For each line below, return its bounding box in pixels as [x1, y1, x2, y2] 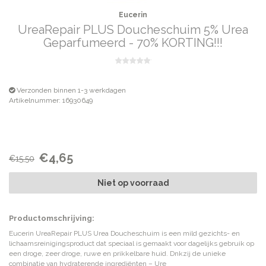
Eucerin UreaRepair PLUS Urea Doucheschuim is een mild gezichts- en [9, 229, 240, 237]
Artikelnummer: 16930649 [9, 96, 93, 104]
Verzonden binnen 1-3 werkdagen [15, 86, 126, 94]
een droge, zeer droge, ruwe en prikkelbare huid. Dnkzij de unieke [9, 249, 226, 258]
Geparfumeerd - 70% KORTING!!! [43, 36, 223, 50]
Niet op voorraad [97, 178, 169, 188]
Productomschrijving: [9, 214, 94, 223]
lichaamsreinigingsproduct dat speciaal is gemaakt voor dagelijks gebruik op [9, 239, 254, 248]
